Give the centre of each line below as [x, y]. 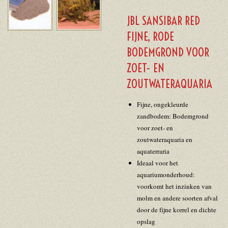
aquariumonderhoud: [166, 175]
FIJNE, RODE [150, 37]
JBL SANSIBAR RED [163, 21]
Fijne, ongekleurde [162, 105]
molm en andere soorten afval [177, 198]
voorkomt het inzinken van [174, 187]
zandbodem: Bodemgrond [173, 116]
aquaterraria [153, 151]
